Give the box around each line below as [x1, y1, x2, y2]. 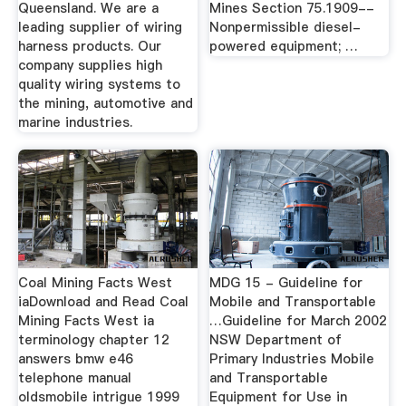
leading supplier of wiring [17, 17, 182, 36]
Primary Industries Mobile [209, 350, 375, 368]
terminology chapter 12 [17, 331, 169, 349]
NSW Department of [209, 331, 343, 349]
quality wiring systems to [17, 74, 180, 93]
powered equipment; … [209, 36, 359, 55]
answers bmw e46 [17, 350, 133, 368]
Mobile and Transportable [209, 293, 377, 311]
